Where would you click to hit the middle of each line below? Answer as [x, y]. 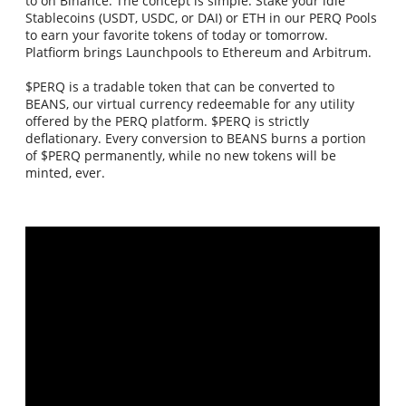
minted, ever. [66, 173]
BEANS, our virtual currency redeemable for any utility [190, 104]
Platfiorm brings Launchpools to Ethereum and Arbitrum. [199, 53]
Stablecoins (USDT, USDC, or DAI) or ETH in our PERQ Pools [202, 18]
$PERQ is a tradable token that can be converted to [180, 87]
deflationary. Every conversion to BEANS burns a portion [196, 139]
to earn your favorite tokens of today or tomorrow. [177, 35]
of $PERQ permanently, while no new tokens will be [181, 156]
